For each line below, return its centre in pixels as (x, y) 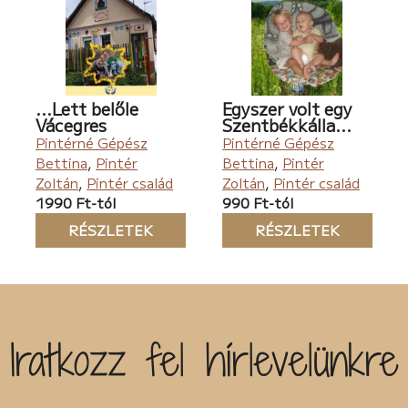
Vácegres (71, 125)
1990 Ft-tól (76, 203)
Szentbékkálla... (286, 125)
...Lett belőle (87, 109)
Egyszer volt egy (287, 109)
